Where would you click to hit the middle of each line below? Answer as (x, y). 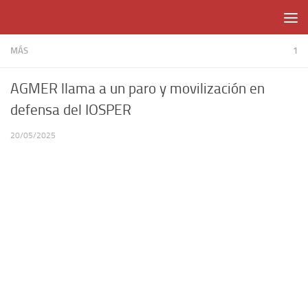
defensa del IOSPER (71, 110)
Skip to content (51, 19)
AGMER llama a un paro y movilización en (137, 89)
